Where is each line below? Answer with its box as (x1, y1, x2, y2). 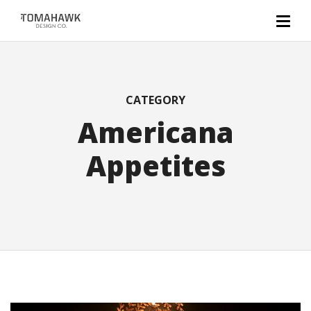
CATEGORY (126, 92, 185, 108)
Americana (77, 113, 234, 151)
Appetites (85, 146, 226, 185)
